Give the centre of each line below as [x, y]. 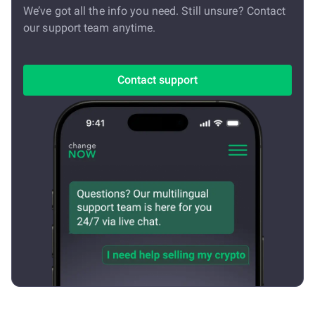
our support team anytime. [90, 28]
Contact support [157, 80]
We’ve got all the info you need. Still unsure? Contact [155, 11]
